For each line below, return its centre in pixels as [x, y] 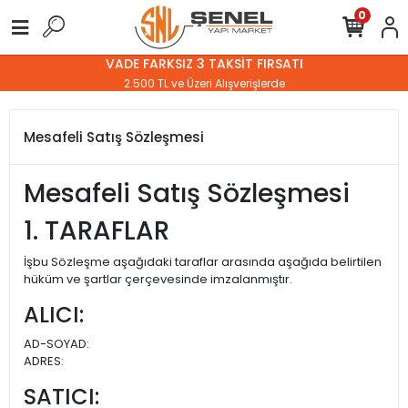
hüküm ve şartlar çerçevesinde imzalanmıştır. [158, 279]
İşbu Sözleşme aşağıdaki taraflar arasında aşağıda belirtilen [203, 262]
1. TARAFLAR [97, 231]
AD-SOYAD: [56, 344]
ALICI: [54, 315]
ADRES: [44, 361]
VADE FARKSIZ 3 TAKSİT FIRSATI [204, 63]
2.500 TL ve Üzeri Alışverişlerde [204, 83]
